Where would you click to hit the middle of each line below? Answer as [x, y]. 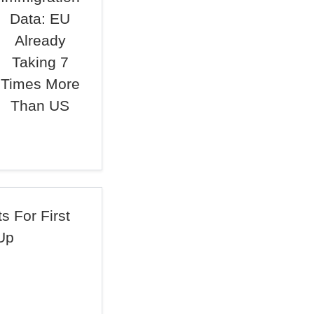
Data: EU [40, 19]
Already [40, 40]
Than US [40, 105]
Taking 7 [40, 62]
